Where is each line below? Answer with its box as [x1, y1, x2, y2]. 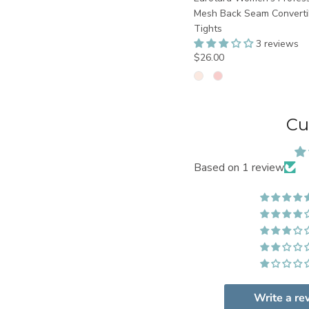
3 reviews [255, 37, 299, 50]
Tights [193, 21, 222, 35]
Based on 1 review [193, 159, 284, 175]
